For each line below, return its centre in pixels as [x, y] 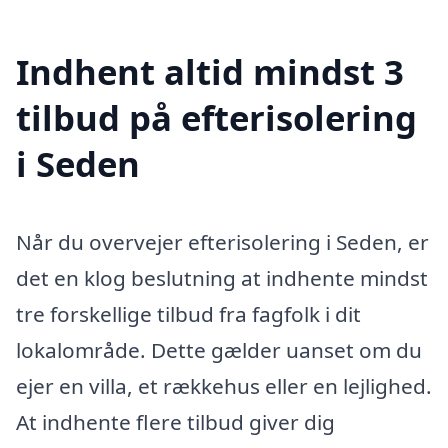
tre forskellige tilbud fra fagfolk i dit [188, 313]
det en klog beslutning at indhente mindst [222, 277]
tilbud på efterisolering [216, 117]
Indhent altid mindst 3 [210, 71]
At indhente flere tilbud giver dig [175, 421]
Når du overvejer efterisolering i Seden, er [222, 241]
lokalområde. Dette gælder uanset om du [219, 349]
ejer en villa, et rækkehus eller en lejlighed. [224, 385]
